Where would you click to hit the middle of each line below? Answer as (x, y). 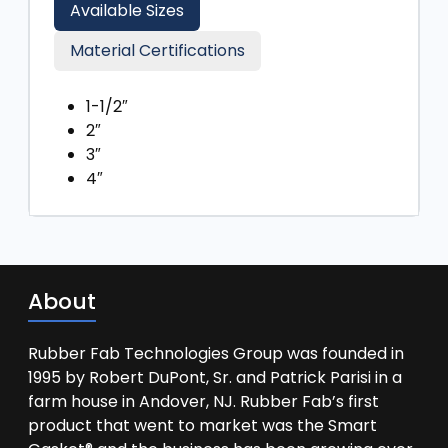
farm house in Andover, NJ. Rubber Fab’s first (203, 401)
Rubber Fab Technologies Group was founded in (216, 353)
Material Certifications (157, 50)
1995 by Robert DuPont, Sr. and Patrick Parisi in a (215, 377)
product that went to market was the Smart (202, 425)
